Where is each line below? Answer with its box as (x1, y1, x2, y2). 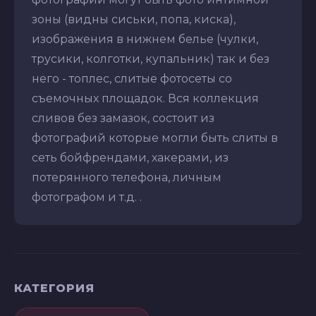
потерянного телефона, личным (32, 171, 221, 185)
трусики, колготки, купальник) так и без (32, 52, 269, 66)
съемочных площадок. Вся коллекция (32, 92, 259, 106)
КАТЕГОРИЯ (14, 281, 95, 296)
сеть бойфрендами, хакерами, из (32, 151, 229, 165)
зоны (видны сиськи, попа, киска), (32, 13, 236, 27)
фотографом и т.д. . (32, 190, 142, 205)
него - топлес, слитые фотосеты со (32, 72, 232, 86)
